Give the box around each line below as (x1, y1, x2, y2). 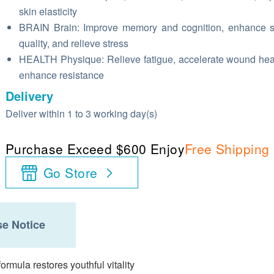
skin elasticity (19, 4, 77, 18)
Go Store (43, 163, 98, 182)
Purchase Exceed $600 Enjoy (6, 139, 185, 158)
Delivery (6, 87, 53, 105)
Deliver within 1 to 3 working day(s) (6, 106, 157, 120)
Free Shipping (184, 139, 270, 158)
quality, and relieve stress (19, 36, 128, 50)
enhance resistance (19, 68, 106, 82)
